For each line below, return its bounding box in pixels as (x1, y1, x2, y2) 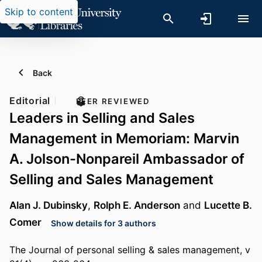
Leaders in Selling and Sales (9, 109, 195, 126)
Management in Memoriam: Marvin (9, 130, 239, 147)
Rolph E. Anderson (94, 199, 180, 212)
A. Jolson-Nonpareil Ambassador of (9, 150, 244, 167)
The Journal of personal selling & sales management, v (9, 244, 250, 256)
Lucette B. (204, 199, 252, 212)
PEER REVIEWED (75, 96, 150, 106)
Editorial (9, 95, 51, 106)
